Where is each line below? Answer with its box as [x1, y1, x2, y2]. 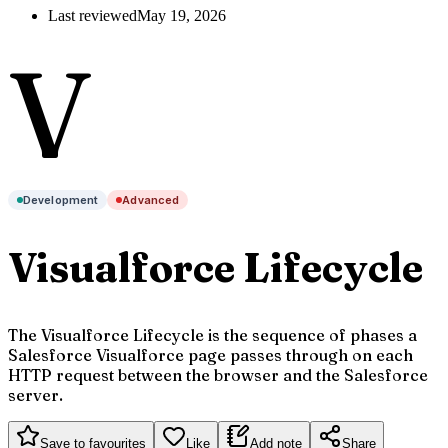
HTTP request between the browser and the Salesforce [8, 365, 428, 386]
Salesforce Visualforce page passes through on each [8, 345, 413, 366]
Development [23, 193, 99, 207]
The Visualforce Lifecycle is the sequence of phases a [8, 325, 417, 346]
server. [8, 385, 63, 406]
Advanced [122, 193, 179, 207]
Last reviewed [48, 7, 137, 24]
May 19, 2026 [137, 7, 226, 24]
